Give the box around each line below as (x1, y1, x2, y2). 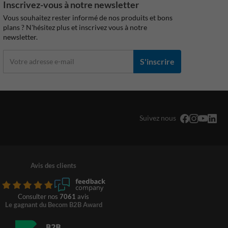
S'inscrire (140, 56, 175, 67)
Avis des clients (31, 161, 76, 169)
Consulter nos (18, 192, 60, 201)
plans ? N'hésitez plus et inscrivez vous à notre (3, 22, 147, 32)
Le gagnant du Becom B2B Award (5, 201, 102, 209)
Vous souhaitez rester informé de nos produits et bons (3, 13, 173, 22)
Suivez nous (139, 113, 176, 122)
